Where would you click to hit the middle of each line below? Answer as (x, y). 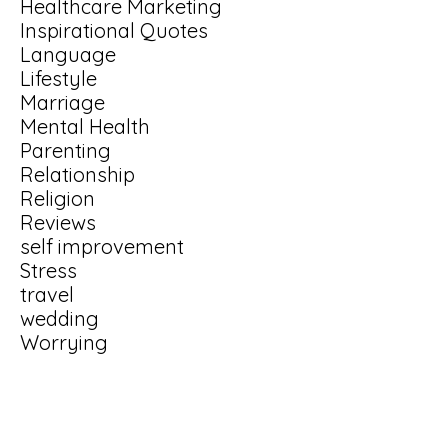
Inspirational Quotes (114, 30)
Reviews (58, 222)
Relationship (77, 174)
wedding (59, 318)
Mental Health (85, 126)
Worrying (64, 342)
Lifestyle (58, 78)
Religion (57, 198)
